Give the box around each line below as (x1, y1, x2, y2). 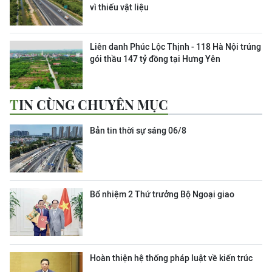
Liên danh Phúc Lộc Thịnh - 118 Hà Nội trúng (90, 41, 261, 52)
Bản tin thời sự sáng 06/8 (90, 125, 186, 135)
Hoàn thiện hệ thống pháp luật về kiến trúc (90, 253, 253, 263)
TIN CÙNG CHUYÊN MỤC (19, 95, 168, 114)
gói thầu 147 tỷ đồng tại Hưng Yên (90, 53, 220, 64)
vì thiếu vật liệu (90, 2, 149, 12)
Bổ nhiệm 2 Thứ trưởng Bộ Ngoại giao (90, 189, 234, 199)
